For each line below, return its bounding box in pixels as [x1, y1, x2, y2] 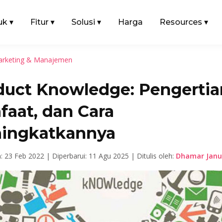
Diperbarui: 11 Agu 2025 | [52, 151, 137, 161]
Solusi [71, 17, 96, 27]
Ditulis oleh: [136, 151, 176, 161]
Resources [160, 17, 203, 27]
